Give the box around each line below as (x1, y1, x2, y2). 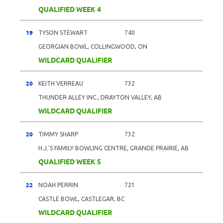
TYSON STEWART (38, 29, 88, 36)
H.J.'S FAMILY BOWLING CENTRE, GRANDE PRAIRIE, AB (38, 144, 189, 151)
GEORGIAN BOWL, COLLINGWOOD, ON (38, 43, 147, 50)
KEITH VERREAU (38, 80, 83, 87)
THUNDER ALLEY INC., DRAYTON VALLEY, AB (38, 94, 162, 101)
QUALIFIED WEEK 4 (38, 4, 101, 13)
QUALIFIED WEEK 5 (38, 156, 101, 166)
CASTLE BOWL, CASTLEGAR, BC (38, 195, 124, 202)
